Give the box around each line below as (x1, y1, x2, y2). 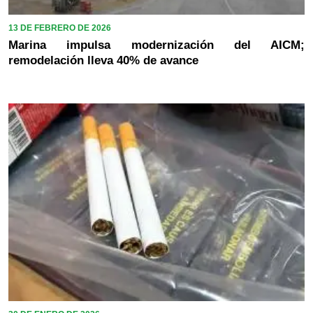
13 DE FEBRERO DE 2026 (8, 23, 111, 34)
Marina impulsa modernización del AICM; (8, 38, 305, 52)
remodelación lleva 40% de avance (8, 54, 198, 68)
